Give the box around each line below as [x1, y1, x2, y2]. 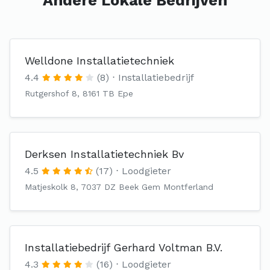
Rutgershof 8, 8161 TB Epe [25, 89, 133, 98]
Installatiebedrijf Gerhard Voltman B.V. [25, 241, 222, 254]
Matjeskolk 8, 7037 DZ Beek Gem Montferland [25, 182, 213, 192]
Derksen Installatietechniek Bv [25, 148, 184, 160]
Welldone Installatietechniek [25, 54, 174, 67]
